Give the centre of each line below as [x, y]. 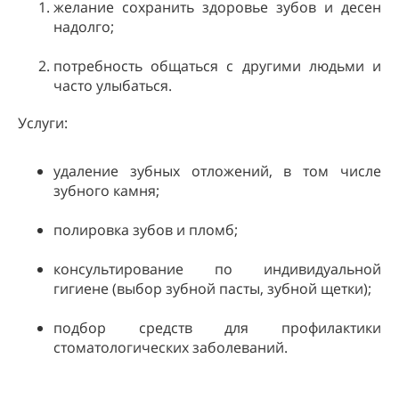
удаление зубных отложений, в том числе [217, 171]
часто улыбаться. [113, 85]
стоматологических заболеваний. [171, 347]
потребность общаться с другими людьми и [217, 65]
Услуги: [43, 122]
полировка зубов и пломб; [146, 229]
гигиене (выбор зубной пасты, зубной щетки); [212, 288]
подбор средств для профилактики [217, 327]
